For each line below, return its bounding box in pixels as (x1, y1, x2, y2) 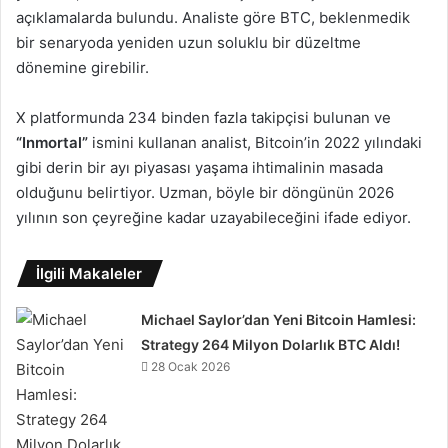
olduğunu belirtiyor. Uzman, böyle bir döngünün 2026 (16, 182, 394, 202)
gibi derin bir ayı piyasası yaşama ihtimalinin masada (16, 157, 383, 177)
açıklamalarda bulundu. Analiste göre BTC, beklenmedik (16, 7, 410, 27)
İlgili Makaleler (36, 263, 142, 283)
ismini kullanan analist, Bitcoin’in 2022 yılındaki (88, 132, 422, 152)
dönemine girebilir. (16, 57, 149, 77)
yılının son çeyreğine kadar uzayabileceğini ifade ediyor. (16, 207, 411, 227)
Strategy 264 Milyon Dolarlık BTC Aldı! (141, 335, 401, 353)
